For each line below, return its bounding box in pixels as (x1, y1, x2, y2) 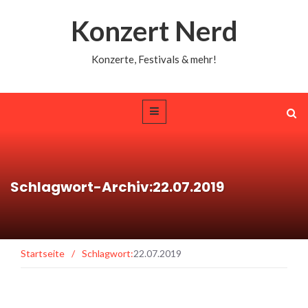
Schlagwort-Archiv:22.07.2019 (10, 177, 224, 197)
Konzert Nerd (70, 14, 238, 47)
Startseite (21, 247, 65, 259)
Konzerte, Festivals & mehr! (91, 53, 217, 65)
